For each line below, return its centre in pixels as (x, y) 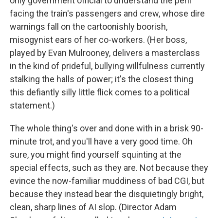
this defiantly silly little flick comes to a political (100, 92)
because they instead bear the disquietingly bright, (107, 194)
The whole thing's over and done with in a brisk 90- (107, 128)
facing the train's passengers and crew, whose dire (107, 13)
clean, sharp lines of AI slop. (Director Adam (93, 207)
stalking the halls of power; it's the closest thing (101, 79)
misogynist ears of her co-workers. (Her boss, (98, 40)
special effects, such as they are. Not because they (109, 168)
